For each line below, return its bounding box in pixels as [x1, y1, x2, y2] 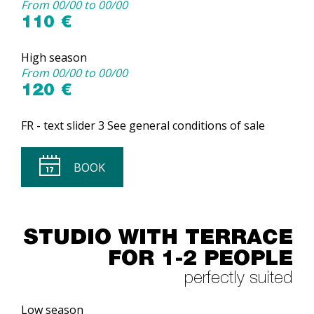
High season [21, 50, 87, 65]
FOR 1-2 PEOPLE [108, 250, 293, 271]
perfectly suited [184, 271, 293, 288]
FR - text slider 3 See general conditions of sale [21, 118, 265, 133]
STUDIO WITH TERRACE [23, 229, 293, 250]
